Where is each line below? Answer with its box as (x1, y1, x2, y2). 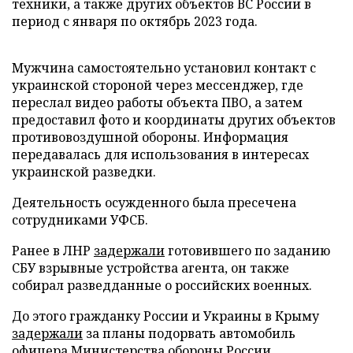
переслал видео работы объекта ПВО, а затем (12, 94, 303, 111)
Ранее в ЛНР (12, 242, 94, 259)
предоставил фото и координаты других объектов (12, 111, 336, 128)
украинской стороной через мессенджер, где (12, 76, 303, 94)
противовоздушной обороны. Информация (12, 128, 288, 146)
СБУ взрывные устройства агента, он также (12, 259, 289, 277)
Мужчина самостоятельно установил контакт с (12, 59, 316, 76)
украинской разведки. (12, 163, 156, 180)
